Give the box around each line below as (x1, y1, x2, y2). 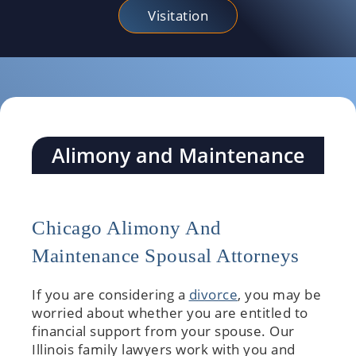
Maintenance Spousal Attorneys (32, 245, 300, 267)
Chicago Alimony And (32, 217, 222, 239)
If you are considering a (32, 285, 189, 304)
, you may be (238, 285, 321, 304)
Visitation (148, 6, 208, 25)
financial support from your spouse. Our (32, 322, 295, 341)
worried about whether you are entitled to (32, 304, 308, 323)
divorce (188, 285, 238, 304)
